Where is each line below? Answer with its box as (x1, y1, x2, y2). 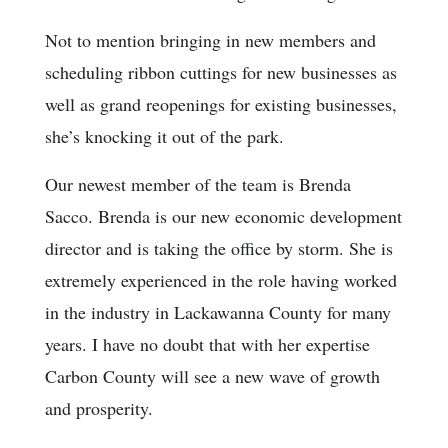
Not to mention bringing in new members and (45, 27, 376, 52)
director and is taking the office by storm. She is (45, 235, 393, 260)
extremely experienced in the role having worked (45, 267, 397, 292)
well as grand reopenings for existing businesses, (45, 91, 397, 116)
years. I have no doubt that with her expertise (45, 331, 370, 356)
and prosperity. (45, 395, 153, 420)
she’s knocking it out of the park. (45, 123, 284, 148)
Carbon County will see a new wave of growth (45, 363, 380, 388)
